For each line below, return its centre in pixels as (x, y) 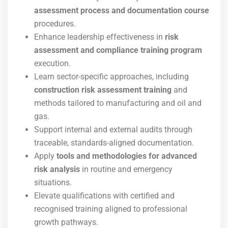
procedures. (55, 24)
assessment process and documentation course (122, 10)
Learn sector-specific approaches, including (111, 77)
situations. (53, 182)
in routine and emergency (126, 169)
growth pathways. (66, 222)
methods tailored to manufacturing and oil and (118, 103)
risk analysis (57, 169)
